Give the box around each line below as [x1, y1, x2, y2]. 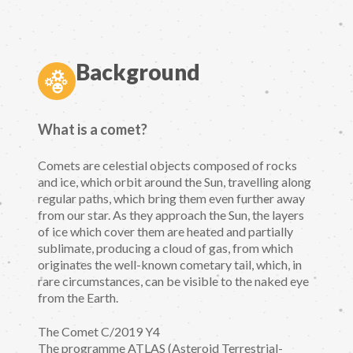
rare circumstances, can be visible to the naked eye [38, 273, 309, 289]
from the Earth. [38, 290, 118, 306]
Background [76, 58, 200, 85]
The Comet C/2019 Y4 [38, 323, 160, 339]
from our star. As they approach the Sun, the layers [38, 207, 304, 223]
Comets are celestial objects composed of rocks [38, 158, 297, 173]
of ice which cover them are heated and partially [38, 224, 293, 240]
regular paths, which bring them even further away [38, 191, 305, 206]
